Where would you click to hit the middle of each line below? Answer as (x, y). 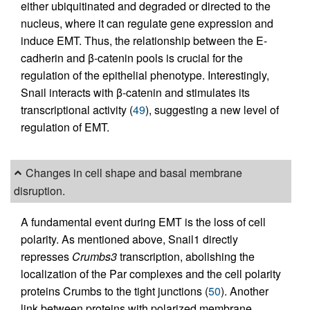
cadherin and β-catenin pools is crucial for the (132, 58)
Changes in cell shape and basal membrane (134, 173)
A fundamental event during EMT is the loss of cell (143, 221)
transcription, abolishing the (186, 256)
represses (46, 256)
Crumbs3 (94, 256)
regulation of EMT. (65, 127)
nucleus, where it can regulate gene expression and (147, 24)
